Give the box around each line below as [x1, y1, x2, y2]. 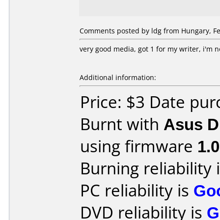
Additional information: [80, 73, 156, 82]
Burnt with [80, 113, 164, 135]
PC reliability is [80, 179, 193, 201]
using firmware [80, 135, 197, 157]
